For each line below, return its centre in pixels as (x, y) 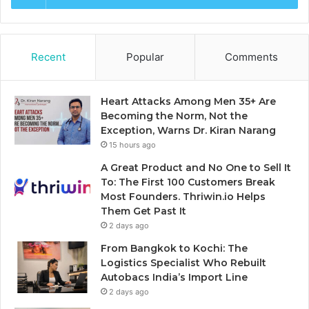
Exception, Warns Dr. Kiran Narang (188, 131)
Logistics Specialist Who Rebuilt (183, 263)
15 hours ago (132, 145)
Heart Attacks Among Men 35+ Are (188, 102)
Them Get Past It (143, 211)
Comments (252, 57)
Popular (145, 57)
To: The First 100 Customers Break (188, 182)
